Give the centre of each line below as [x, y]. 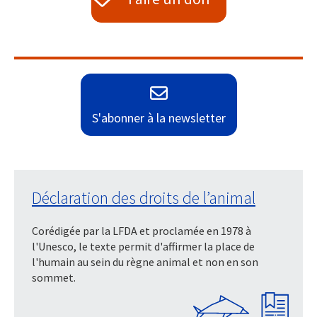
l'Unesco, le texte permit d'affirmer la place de [143, 246]
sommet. [54, 277]
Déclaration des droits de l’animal [144, 197]
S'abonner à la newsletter [158, 117]
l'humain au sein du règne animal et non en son [145, 261]
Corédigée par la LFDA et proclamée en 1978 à [142, 230]
